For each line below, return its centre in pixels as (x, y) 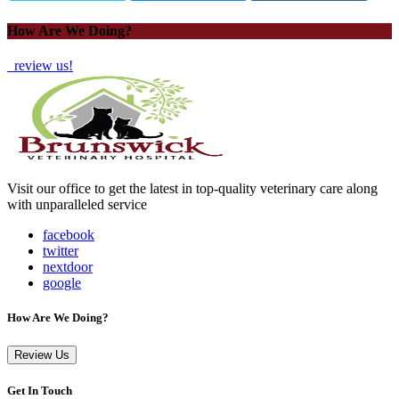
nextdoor (68, 267)
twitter (61, 251)
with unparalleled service (77, 205)
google (62, 283)
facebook (69, 235)
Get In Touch (40, 390)
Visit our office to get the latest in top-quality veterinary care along (192, 189)
